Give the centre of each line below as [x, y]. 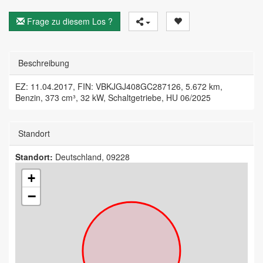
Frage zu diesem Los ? [69, 21]
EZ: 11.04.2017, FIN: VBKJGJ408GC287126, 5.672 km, [119, 87]
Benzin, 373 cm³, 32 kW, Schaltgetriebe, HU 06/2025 [113, 98]
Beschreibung [45, 63]
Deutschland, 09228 [91, 157]
